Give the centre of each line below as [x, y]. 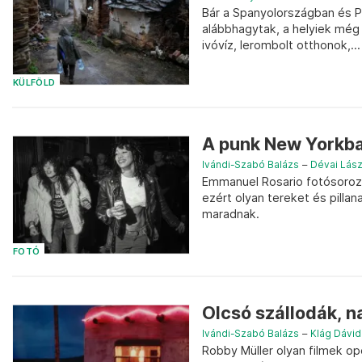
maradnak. [231, 214]
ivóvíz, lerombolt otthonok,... [281, 45]
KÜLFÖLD [34, 83]
